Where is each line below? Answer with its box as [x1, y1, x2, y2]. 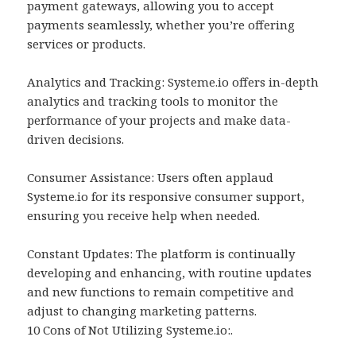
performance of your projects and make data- [27, 112, 292, 129]
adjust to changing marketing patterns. [27, 303, 257, 319]
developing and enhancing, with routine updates [27, 265, 312, 281]
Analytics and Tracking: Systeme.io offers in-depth [27, 74, 319, 91]
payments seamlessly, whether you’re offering [27, 17, 296, 33]
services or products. [27, 36, 146, 52]
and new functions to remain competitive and [27, 284, 295, 300]
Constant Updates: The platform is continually [27, 246, 296, 262]
